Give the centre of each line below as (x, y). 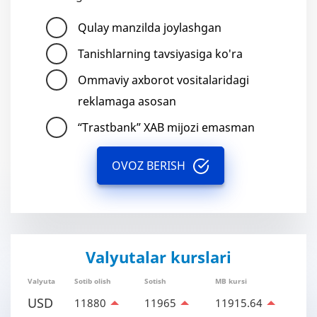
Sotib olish (93, 281)
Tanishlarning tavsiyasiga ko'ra (160, 54)
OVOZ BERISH (148, 166)
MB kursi (231, 281)
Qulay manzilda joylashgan (150, 28)
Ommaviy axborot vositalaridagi (163, 80)
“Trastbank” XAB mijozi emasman (166, 127)
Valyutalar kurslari (158, 257)
